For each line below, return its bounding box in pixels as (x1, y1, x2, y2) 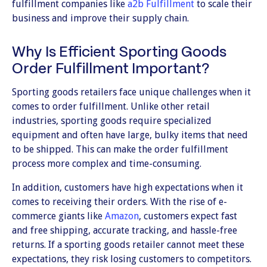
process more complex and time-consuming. (12, 158, 201, 169)
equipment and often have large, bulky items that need (12, 129, 248, 141)
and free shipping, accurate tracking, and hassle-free (12, 225, 237, 236)
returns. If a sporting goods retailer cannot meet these (12, 239, 244, 250)
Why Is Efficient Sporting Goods (12, 46, 226, 60)
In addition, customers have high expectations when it (12, 182, 243, 193)
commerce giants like (12, 210, 105, 222)
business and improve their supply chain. (12, 13, 189, 24)
